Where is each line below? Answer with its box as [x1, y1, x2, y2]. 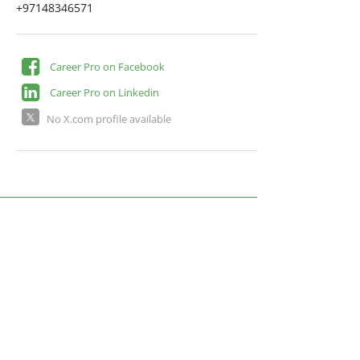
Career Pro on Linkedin [49, 85, 159, 100]
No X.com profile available [47, 111, 172, 126]
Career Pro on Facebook [49, 59, 165, 74]
